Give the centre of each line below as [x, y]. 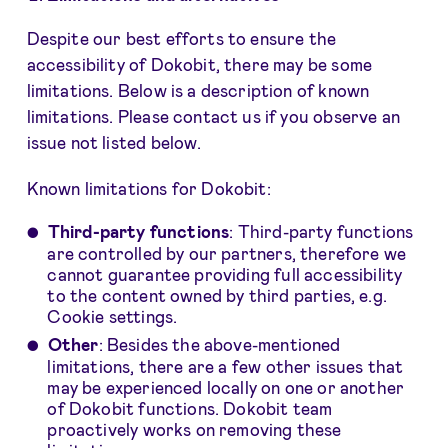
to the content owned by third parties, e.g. [217, 295]
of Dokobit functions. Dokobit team [190, 407]
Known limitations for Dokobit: [148, 188]
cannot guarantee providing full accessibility [225, 274]
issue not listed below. [114, 142]
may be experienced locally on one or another [226, 386]
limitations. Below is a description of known [198, 90]
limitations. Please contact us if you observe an [213, 116]
